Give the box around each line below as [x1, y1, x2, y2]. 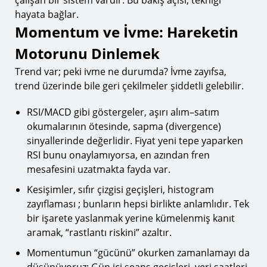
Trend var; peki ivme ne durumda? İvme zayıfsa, [15, 65, 226, 78]
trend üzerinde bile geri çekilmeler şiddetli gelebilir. [15, 79, 244, 92]
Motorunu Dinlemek [15, 44, 160, 63]
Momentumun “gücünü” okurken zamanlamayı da [27, 246, 250, 259]
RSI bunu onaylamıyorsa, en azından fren [27, 148, 210, 162]
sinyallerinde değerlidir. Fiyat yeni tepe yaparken [27, 134, 243, 147]
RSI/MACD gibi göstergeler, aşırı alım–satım [27, 105, 219, 119]
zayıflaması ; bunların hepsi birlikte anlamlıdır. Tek [27, 197, 249, 210]
